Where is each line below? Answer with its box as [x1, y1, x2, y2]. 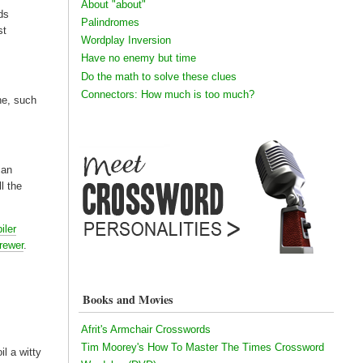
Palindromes [80, 15, 139, 28]
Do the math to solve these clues [80, 70, 237, 83]
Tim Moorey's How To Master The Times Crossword [80, 341, 324, 354]
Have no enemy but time [80, 52, 196, 65]
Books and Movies [82, 291, 173, 309]
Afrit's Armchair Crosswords [80, 322, 211, 335]
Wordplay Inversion [80, 34, 171, 47]
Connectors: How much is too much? [80, 88, 254, 100]
